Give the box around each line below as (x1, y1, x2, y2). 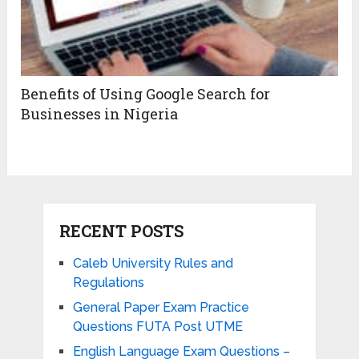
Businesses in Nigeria (21, 103, 179, 123)
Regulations (72, 274, 144, 290)
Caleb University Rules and (72, 255, 233, 271)
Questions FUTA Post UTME (72, 318, 243, 334)
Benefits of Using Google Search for (21, 83, 271, 103)
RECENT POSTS (58, 220, 184, 241)
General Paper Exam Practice (72, 299, 249, 315)
